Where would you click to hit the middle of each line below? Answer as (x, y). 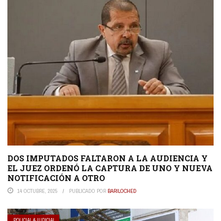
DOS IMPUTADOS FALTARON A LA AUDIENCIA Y (108, 158)
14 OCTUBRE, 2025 (37, 191)
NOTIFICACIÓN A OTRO (56, 178)
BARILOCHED (122, 191)
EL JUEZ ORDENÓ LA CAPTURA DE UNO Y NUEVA (110, 168)
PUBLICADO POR (88, 191)
